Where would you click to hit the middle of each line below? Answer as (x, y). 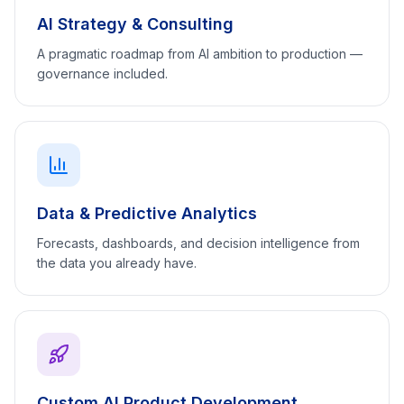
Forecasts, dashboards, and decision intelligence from (198, 243)
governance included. (102, 73)
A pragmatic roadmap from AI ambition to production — (200, 54)
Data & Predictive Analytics (147, 213)
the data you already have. (117, 263)
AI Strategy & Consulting (135, 24)
